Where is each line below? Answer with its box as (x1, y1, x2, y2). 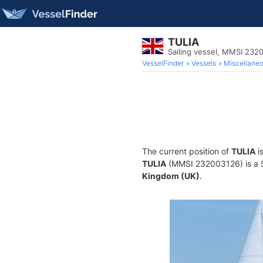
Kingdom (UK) (142, 171, 200, 181)
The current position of (142, 146, 231, 156)
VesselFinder (142, 59, 184, 68)
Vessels (191, 59, 216, 68)
